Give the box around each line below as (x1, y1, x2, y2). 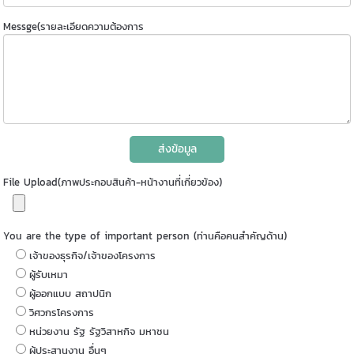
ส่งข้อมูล (157, 140, 197, 157)
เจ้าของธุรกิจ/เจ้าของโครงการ (29, 247, 156, 263)
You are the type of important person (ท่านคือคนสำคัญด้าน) (3, 228, 288, 243)
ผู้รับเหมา (29, 266, 69, 282)
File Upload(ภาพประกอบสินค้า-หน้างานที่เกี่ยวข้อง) (3, 174, 223, 190)
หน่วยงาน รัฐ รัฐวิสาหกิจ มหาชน (29, 323, 170, 339)
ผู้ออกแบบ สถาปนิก (29, 285, 112, 301)
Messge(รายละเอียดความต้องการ (3, 18, 145, 34)
